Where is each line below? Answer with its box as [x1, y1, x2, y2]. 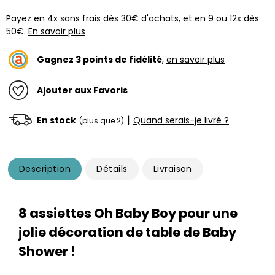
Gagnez [37, 53, 76, 66]
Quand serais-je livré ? [133, 114, 229, 126]
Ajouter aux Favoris [37, 83, 128, 96]
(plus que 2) [79, 115, 124, 126]
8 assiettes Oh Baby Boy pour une [18, 204, 238, 222]
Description [19, 163, 71, 175]
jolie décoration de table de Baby [18, 223, 236, 241]
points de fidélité [81, 53, 162, 66]
